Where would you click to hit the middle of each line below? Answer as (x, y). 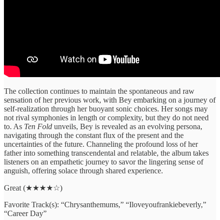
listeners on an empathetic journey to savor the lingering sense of (104, 162)
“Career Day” (25, 213)
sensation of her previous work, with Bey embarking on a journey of (110, 100)
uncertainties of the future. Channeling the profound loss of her (101, 144)
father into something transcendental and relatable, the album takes (106, 153)
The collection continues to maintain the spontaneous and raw (99, 91)
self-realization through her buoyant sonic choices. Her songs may (106, 109)
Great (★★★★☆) (33, 188)
